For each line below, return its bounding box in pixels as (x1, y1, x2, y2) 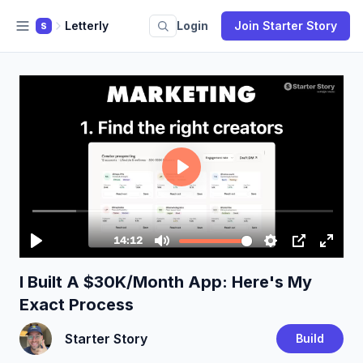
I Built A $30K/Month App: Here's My (19, 272, 312, 292)
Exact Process (19, 295, 134, 314)
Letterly (65, 19, 109, 32)
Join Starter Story (234, 19, 337, 32)
